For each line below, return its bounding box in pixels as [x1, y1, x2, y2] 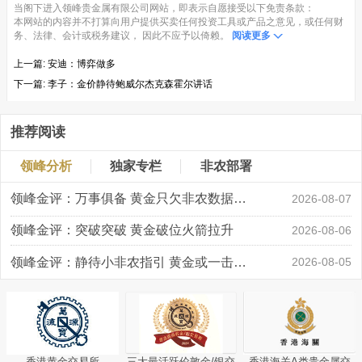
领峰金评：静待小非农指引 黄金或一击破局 [233, 255, 246, 269]
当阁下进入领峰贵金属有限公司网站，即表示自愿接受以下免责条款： [14, 2, 314, 15]
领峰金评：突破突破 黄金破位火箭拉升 [10, 222, 234, 237]
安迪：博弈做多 [48, 58, 116, 70]
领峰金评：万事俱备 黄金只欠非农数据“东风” [233, 192, 246, 206]
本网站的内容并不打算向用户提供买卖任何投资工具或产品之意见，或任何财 [14, 16, 343, 28]
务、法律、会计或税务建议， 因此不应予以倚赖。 [14, 30, 229, 42]
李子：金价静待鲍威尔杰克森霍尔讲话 [48, 78, 213, 90]
